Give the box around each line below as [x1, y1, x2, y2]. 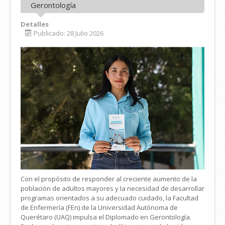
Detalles [21, 20, 49, 29]
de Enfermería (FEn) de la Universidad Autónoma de [21, 202, 178, 212]
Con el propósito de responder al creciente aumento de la [21, 174, 197, 183]
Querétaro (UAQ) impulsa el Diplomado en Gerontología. [21, 212, 191, 221]
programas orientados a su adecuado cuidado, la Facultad [21, 193, 198, 202]
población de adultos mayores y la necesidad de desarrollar [21, 183, 204, 193]
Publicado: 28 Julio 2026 [34, 29, 103, 38]
